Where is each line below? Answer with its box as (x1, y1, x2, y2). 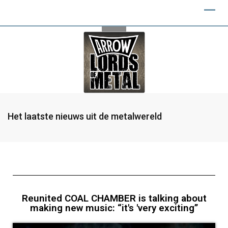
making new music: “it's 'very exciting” (30, 202, 198, 214)
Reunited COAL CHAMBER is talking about (21, 192, 207, 204)
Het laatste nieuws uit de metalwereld (8, 111, 162, 122)
